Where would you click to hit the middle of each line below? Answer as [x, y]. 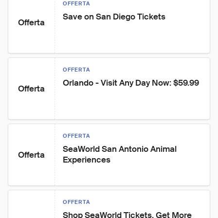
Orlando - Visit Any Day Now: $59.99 [131, 83]
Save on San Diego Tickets [114, 17]
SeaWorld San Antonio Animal [121, 149]
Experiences [87, 160]
